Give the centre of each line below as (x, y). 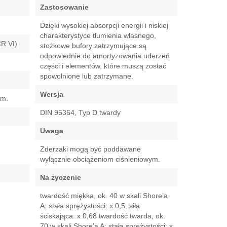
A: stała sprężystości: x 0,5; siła (90, 206)
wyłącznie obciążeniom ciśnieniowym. (100, 159)
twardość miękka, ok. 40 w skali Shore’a (104, 196)
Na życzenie (60, 177)
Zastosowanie (64, 7)
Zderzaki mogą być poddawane (90, 149)
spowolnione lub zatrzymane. (86, 76)
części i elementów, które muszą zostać (103, 66)
